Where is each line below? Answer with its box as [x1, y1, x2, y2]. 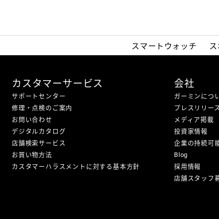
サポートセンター [12, 92, 66, 100]
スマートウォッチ [131, 40, 197, 51]
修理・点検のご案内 [12, 104, 73, 111]
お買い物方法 [12, 151, 52, 158]
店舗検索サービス [12, 139, 66, 147]
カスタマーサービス [12, 75, 104, 90]
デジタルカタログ [12, 128, 66, 135]
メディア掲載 [174, 116, 214, 123]
